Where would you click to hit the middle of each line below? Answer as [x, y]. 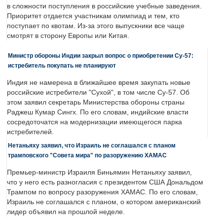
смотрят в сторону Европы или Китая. [68, 36]
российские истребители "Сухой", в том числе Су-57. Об [98, 93]
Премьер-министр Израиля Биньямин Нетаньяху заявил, [99, 173]
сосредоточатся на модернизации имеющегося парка [94, 122]
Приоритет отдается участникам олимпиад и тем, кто [93, 16]
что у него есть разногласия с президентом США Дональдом [105, 183]
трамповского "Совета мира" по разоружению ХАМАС [87, 155]
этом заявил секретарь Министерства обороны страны [96, 103]
